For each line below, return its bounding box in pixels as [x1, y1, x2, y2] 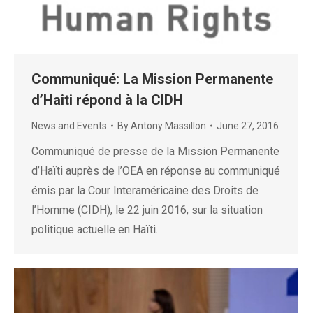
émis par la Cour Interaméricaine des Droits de [31, 183, 259, 197]
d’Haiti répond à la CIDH [31, 91, 183, 108]
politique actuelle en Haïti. [31, 222, 175, 236]
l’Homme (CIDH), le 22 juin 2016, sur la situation [31, 203, 263, 217]
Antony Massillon [131, 119, 206, 131]
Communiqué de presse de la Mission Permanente [31, 144, 279, 158]
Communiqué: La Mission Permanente [31, 70, 273, 87]
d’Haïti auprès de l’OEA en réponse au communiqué [31, 163, 280, 177]
